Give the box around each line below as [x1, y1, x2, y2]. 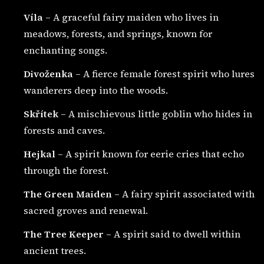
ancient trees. [24, 244, 86, 257]
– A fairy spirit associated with [112, 187, 255, 200]
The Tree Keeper [24, 227, 104, 240]
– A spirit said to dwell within [104, 227, 240, 240]
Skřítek [24, 107, 58, 120]
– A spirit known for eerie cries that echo [55, 147, 244, 160]
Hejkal [24, 147, 55, 160]
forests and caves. [24, 124, 105, 137]
